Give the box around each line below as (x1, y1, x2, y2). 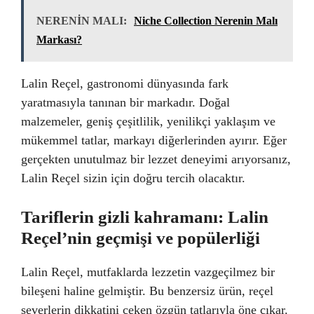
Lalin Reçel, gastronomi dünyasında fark (21, 76, 228, 90)
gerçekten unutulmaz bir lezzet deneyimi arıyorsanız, (21, 151, 291, 166)
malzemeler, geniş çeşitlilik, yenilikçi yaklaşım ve (21, 114, 275, 128)
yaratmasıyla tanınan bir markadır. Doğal (21, 95, 230, 109)
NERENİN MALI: (36, 14, 127, 27)
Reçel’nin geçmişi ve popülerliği (21, 228, 260, 247)
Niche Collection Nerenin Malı (134, 14, 278, 27)
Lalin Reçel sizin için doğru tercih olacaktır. (21, 170, 245, 185)
